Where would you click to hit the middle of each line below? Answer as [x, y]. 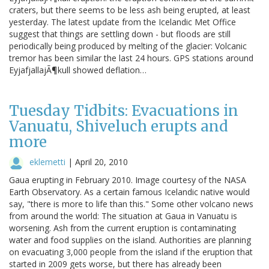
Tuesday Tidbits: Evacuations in [124, 110]
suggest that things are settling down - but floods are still [120, 34]
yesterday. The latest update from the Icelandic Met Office [122, 22]
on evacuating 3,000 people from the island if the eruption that [131, 252]
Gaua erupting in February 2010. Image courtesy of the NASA [128, 180]
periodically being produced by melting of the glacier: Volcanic [128, 46]
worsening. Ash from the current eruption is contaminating [122, 228]
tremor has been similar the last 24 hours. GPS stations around [131, 58]
